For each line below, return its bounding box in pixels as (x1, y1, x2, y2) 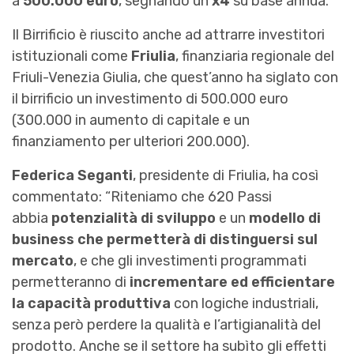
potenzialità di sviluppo (48, 209, 219, 228)
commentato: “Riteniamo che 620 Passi (12, 188, 272, 206)
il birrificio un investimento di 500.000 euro (12, 90, 288, 108)
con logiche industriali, (171, 295, 318, 313)
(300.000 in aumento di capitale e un (12, 111, 250, 130)
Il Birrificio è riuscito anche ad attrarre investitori (12, 26, 325, 44)
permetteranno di (12, 273, 130, 292)
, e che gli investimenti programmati (73, 252, 307, 270)
